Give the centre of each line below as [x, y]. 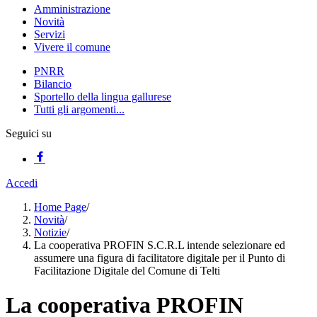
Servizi [50, 34]
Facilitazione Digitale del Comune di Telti [127, 271]
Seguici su [29, 133]
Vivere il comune [72, 47]
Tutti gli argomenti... [79, 109]
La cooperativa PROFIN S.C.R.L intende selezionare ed [160, 245]
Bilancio [53, 84]
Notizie [50, 232]
